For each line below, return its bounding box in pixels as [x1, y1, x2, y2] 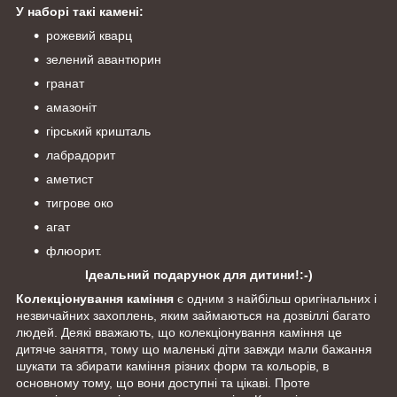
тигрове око [46, 196, 113, 211]
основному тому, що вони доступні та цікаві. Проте [16, 376, 310, 391]
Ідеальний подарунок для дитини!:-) [84, 268, 313, 283]
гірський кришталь [46, 124, 151, 139]
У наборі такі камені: [16, 4, 144, 19]
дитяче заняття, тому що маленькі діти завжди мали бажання [16, 342, 372, 357]
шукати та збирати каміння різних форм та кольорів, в [16, 359, 329, 374]
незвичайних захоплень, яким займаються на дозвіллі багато [16, 308, 370, 323]
